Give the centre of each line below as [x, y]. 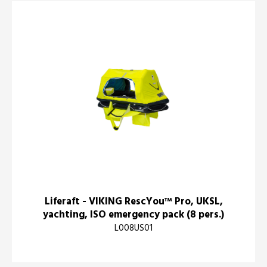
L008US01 [133, 229]
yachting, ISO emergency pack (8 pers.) [133, 215]
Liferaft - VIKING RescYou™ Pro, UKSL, [133, 202]
